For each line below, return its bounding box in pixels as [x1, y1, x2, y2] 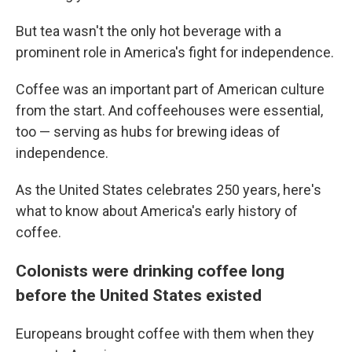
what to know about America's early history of [16, 202, 298, 219]
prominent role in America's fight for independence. [16, 43, 334, 60]
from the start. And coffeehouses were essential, [16, 101, 323, 119]
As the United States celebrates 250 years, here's [16, 181, 321, 198]
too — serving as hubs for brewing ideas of [16, 123, 280, 140]
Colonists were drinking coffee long [16, 260, 284, 280]
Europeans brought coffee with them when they [16, 324, 314, 342]
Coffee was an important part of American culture [16, 80, 324, 97]
